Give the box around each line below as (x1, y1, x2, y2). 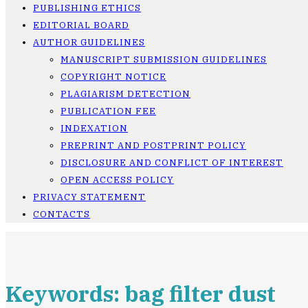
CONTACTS (33, 208, 90, 220)
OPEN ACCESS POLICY (60, 174, 174, 186)
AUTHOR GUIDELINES (33, 36, 145, 48)
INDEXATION (60, 122, 128, 134)
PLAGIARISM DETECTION (60, 88, 190, 100)
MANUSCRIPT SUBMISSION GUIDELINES (60, 54, 267, 65)
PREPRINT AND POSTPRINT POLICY (60, 140, 246, 151)
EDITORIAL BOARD (33, 19, 129, 31)
